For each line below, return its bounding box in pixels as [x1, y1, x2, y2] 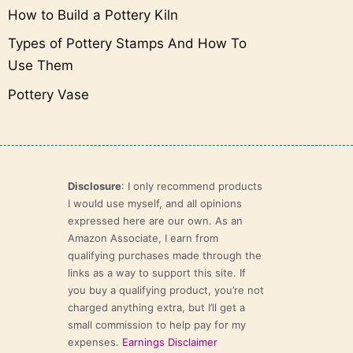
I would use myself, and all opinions [68, 196, 242, 210]
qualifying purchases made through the [68, 248, 262, 262]
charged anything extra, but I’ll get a [68, 300, 245, 314]
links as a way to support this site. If [68, 266, 246, 279]
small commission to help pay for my [68, 318, 246, 331]
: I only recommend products [121, 179, 262, 192]
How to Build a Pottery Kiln [8, 6, 178, 23]
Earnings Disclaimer [122, 335, 217, 348]
